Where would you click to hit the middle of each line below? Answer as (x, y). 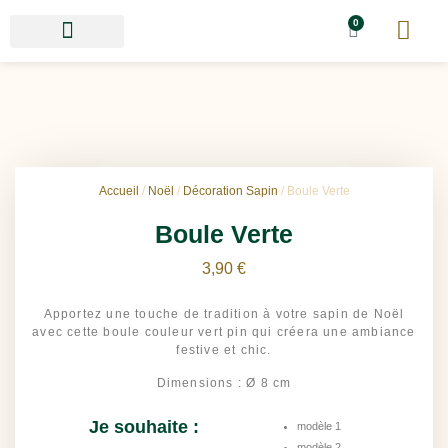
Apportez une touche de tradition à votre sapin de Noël (224, 314)
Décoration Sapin (230, 191)
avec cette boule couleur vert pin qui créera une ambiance (224, 332)
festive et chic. (224, 350)
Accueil (118, 191)
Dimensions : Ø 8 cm (224, 382)
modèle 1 (319, 426)
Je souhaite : (143, 427)
